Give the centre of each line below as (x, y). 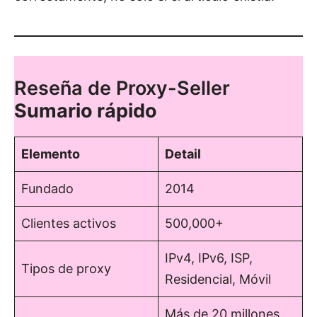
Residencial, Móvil (218, 279)
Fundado (47, 188)
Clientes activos (69, 223)
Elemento (51, 154)
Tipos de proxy (66, 268)
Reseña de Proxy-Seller (122, 88)
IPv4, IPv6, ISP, (209, 258)
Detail (183, 154)
